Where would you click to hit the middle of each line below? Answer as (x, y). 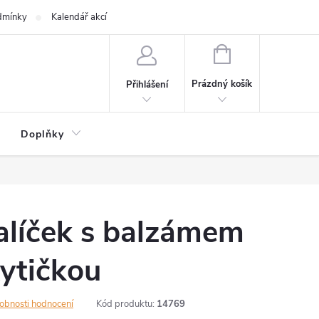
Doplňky (42, 134)
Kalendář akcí (79, 17)
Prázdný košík (222, 84)
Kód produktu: (125, 304)
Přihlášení (147, 84)
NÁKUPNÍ (250, 53)
